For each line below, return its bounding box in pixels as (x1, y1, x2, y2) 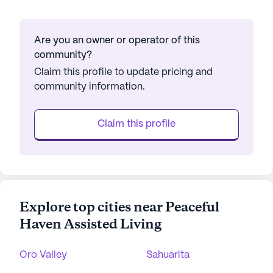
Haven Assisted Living (19, 216, 161, 234)
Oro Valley (19, 250, 67, 260)
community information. (34, 82, 145, 91)
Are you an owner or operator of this (34, 36, 200, 45)
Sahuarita (146, 250, 190, 260)
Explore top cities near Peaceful (19, 199, 219, 217)
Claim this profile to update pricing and (34, 68, 213, 77)
